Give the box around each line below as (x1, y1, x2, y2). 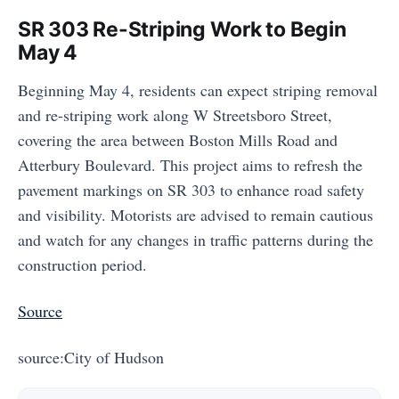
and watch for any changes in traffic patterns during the (18, 229, 373, 250)
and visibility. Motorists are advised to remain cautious (18, 204, 373, 225)
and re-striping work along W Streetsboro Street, (18, 104, 332, 126)
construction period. (18, 254, 147, 275)
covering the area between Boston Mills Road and (18, 129, 338, 151)
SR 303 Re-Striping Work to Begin (18, 17, 346, 42)
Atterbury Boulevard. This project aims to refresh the (18, 154, 362, 175)
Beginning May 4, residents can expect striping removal (18, 79, 378, 101)
